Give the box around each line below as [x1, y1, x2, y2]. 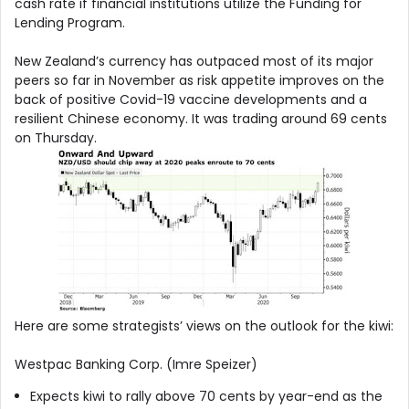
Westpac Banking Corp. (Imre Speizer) [15, 354, 257, 373]
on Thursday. [15, 128, 97, 147]
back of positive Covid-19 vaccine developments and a [15, 89, 367, 109]
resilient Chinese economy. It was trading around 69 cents [15, 109, 387, 128]
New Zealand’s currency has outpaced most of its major [15, 51, 373, 70]
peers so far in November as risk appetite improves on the [15, 70, 384, 89]
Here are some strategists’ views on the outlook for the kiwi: [15, 316, 393, 335]
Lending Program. [15, 13, 125, 32]
